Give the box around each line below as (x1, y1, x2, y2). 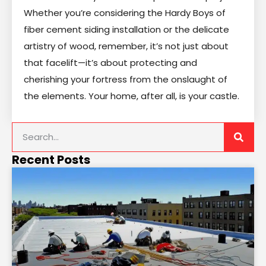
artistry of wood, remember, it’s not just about (24, 39, 229, 52)
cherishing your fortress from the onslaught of (24, 72, 227, 85)
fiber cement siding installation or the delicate (24, 23, 229, 36)
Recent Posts (12, 151, 90, 168)
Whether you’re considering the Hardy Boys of (24, 6, 226, 19)
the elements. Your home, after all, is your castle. (24, 89, 239, 102)
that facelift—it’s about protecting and (24, 56, 197, 69)
